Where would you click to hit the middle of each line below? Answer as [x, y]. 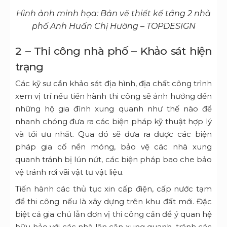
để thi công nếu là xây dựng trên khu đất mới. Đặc [113, 202]
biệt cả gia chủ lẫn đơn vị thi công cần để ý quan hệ [113, 214]
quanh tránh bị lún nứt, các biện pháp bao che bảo [113, 160]
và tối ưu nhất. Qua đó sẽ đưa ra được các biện [113, 134]
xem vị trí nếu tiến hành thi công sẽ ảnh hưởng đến [113, 96]
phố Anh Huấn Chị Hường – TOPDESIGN [113, 26]
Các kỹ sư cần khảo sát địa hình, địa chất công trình [113, 84]
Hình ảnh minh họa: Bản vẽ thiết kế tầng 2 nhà [113, 14]
